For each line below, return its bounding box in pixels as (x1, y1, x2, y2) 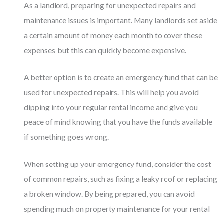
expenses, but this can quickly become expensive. (24, 46, 187, 55)
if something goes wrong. (24, 132, 109, 142)
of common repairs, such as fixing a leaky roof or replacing (24, 174, 218, 183)
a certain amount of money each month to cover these (24, 31, 203, 40)
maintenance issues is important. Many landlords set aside (24, 16, 218, 25)
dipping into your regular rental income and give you (24, 103, 198, 112)
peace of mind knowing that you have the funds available (24, 117, 213, 127)
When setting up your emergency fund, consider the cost (24, 159, 212, 168)
